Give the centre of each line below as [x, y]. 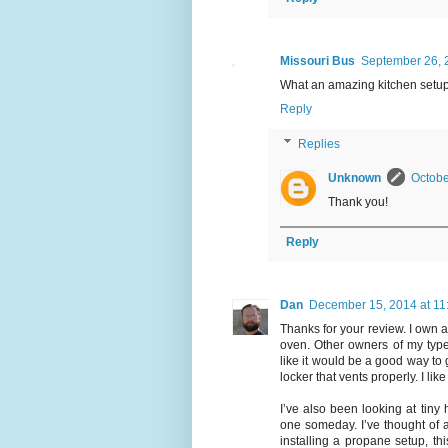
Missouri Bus [317, 60]
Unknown [354, 177]
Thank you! [358, 201]
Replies [319, 143]
